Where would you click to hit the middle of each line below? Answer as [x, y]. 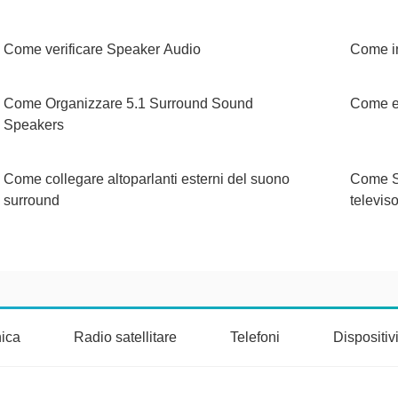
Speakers [34, 125]
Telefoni [255, 337]
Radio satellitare [125, 337]
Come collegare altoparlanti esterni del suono [147, 179]
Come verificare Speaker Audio [102, 49]
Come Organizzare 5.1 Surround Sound [128, 103]
